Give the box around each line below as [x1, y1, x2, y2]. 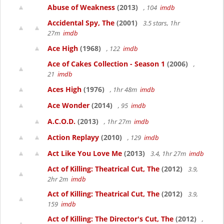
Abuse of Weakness [47, 2, 115, 12]
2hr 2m [47, 174, 71, 183]
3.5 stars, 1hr [141, 18, 180, 27]
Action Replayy [47, 132, 99, 142]
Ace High [47, 43, 78, 53]
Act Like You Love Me [47, 148, 122, 158]
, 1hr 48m [108, 85, 140, 94]
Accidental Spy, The [47, 18, 114, 27]
